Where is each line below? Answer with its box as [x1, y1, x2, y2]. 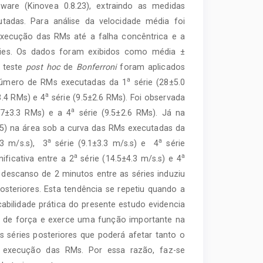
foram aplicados [116, 62, 185, 72]
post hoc [26, 62, 60, 72]
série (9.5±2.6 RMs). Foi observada [49, 92, 185, 102]
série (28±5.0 [130, 77, 185, 87]
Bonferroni [76, 62, 117, 72]
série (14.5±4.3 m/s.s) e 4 [77, 153, 181, 163]
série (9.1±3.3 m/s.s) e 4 [51, 138, 159, 148]
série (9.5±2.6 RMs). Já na [75, 107, 185, 117]
